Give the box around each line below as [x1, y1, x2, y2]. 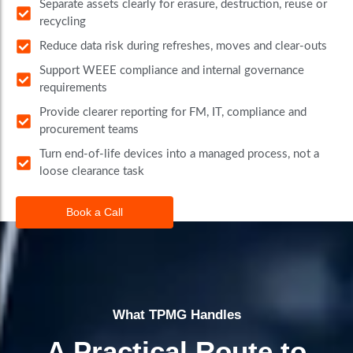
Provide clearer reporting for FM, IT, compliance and [39, 106, 307, 119]
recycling [39, 16, 86, 28]
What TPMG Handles [112, 307, 241, 323]
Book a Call [66, 206, 123, 219]
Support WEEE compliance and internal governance [39, 65, 304, 77]
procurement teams [39, 124, 139, 136]
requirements [39, 82, 107, 95]
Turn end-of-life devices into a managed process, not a [39, 148, 319, 161]
